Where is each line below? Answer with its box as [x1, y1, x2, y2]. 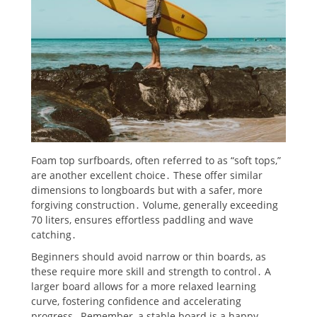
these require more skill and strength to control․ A [31, 264, 271, 278]
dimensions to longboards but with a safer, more [31, 183, 263, 197]
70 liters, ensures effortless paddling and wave [31, 212, 253, 226]
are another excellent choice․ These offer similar [31, 168, 263, 182]
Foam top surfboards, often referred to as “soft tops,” [31, 153, 281, 167]
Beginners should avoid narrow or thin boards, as [31, 249, 266, 263]
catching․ [31, 227, 76, 241]
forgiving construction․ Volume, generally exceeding [31, 197, 278, 212]
